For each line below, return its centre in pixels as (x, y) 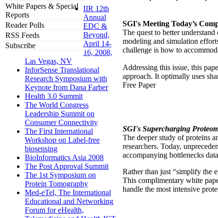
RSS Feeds (22, 36)
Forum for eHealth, (54, 210)
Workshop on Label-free (62, 140)
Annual (95, 18)
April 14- (97, 44)
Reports (17, 15)
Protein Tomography (56, 184)
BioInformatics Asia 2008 (64, 158)
